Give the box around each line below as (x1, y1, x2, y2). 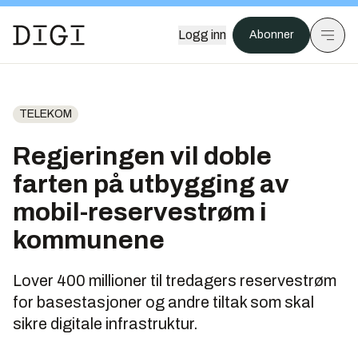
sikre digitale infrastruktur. (13, 315, 198, 332)
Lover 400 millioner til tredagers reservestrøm (13, 272, 336, 289)
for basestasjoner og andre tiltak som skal (13, 293, 314, 311)
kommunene (13, 226, 165, 254)
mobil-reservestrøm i (13, 198, 267, 226)
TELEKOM (19, 108, 72, 120)
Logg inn (178, 28, 226, 42)
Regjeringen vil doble (13, 142, 272, 170)
